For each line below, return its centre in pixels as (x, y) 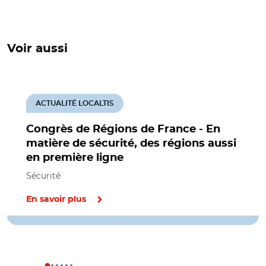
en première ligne (75, 158)
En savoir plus (56, 199)
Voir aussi (37, 49)
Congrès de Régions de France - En (123, 129)
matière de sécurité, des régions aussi (131, 144)
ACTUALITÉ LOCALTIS (75, 103)
